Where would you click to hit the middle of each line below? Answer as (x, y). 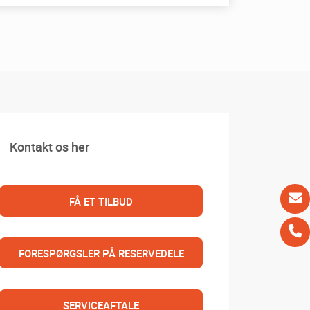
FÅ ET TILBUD (101, 201)
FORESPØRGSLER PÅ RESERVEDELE (101, 253)
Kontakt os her (50, 147)
